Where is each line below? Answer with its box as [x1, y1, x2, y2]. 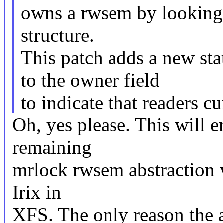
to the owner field [20, 69, 160, 91]
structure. [20, 24, 94, 46]
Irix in [12, 181, 61, 203]
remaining [12, 136, 92, 158]
